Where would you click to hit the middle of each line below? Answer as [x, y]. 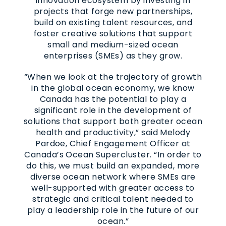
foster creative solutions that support [113, 33]
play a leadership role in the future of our [113, 210]
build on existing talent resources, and [113, 22]
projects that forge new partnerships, [113, 11]
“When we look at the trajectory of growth [113, 77]
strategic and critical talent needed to [113, 199]
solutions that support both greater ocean [113, 121]
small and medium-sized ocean [113, 44]
